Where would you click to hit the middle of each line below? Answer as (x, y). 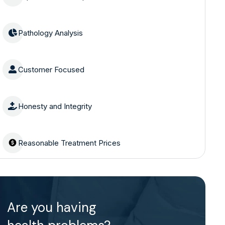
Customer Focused (51, 69)
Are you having (51, 207)
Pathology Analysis (50, 33)
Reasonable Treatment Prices (69, 143)
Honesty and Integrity (55, 106)
